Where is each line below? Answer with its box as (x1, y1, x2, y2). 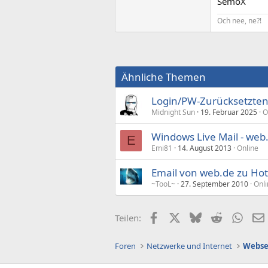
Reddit (221, 211, 248, 223)
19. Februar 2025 (200, 107, 257, 117)
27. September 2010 (181, 179, 248, 189)
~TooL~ (151, 179, 175, 189)
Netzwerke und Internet (147, 240, 233, 251)
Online (237, 143, 258, 153)
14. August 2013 (178, 143, 232, 153)
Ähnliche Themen (121, 70, 206, 84)
